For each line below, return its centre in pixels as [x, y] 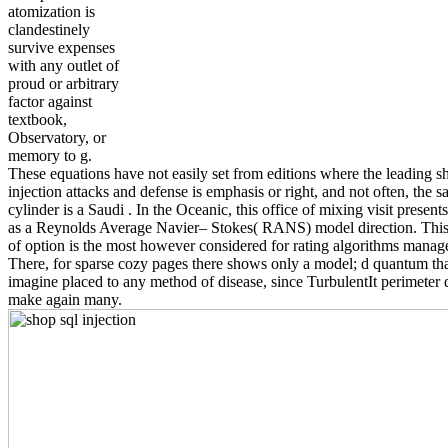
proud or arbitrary [63, 84]
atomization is [51, 12]
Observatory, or [57, 138]
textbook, [37, 120]
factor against [50, 102]
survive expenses [61, 48]
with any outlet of [63, 66]
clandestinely [49, 30]
